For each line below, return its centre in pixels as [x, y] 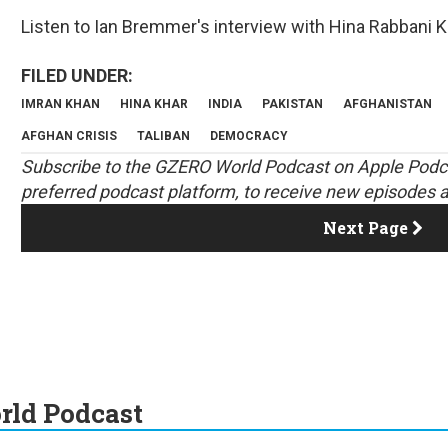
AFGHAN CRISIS [69, 136]
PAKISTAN [292, 104]
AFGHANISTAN [387, 104]
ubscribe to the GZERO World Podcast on [194, 167]
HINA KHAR [154, 104]
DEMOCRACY [249, 136]
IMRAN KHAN [60, 104]
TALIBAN [163, 136]
